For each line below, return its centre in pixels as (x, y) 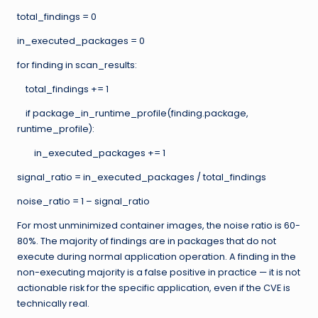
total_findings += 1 (63, 89)
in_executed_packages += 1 (91, 153)
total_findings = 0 (57, 16)
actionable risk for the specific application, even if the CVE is (154, 287)
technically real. (53, 303)
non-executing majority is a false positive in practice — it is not (159, 272)
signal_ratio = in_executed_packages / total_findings (142, 177)
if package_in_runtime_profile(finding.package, (133, 113)
